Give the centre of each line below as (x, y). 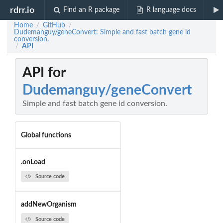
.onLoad (33, 162)
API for (44, 73)
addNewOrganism (49, 205)
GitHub (54, 25)
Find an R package (92, 10)
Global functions (46, 135)
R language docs (171, 10)
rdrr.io (22, 10)
